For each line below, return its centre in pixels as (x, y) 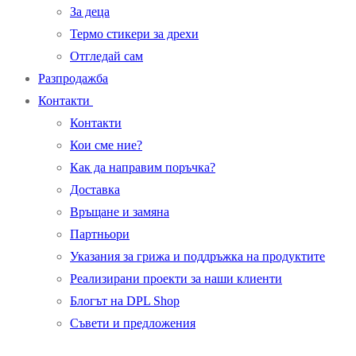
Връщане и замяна (120, 212)
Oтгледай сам (106, 56)
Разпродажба (73, 78)
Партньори (100, 234)
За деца (90, 12)
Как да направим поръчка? (143, 167)
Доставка (95, 190)
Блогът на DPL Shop (125, 301)
